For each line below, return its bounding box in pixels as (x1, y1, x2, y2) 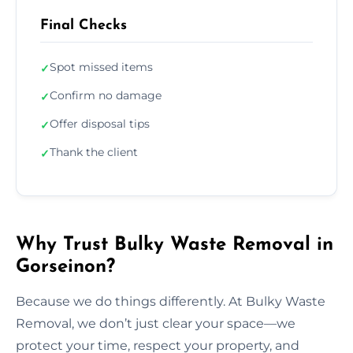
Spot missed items (50, 59, 153, 74)
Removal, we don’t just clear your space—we (16, 315, 295, 331)
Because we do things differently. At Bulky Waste (16, 293, 325, 309)
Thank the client (50, 144, 138, 159)
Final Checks (40, 17, 127, 33)
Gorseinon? (16, 257, 115, 277)
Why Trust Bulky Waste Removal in (16, 235, 333, 255)
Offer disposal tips (50, 116, 150, 131)
